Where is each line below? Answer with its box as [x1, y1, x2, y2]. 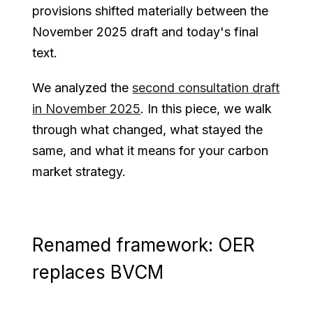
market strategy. [32, 163, 126, 179]
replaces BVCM [32, 261, 164, 283]
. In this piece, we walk [140, 101, 272, 116]
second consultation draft [132, 80, 280, 95]
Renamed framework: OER [32, 233, 256, 256]
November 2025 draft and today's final [32, 24, 259, 39]
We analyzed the [32, 80, 133, 95]
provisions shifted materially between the [32, 3, 269, 18]
